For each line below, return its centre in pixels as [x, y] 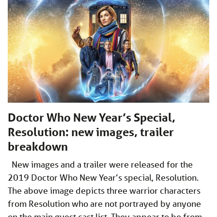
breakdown [38, 146]
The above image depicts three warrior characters [104, 190]
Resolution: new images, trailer [91, 132]
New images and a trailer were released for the [100, 164]
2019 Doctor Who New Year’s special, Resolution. [103, 177]
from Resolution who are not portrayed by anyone [104, 203]
